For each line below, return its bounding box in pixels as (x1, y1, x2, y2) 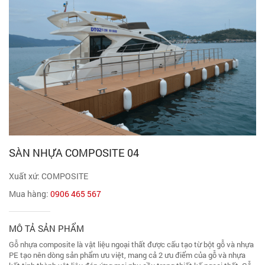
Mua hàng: (9, 188, 50, 199)
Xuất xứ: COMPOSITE (9, 170, 88, 182)
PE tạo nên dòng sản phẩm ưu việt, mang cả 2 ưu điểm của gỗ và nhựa (9, 249, 245, 260)
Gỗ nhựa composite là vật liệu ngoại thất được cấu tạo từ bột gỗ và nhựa (9, 238, 254, 250)
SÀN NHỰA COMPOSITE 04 (9, 145, 139, 160)
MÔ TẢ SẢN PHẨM (9, 222, 84, 234)
